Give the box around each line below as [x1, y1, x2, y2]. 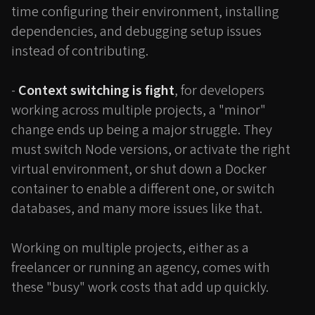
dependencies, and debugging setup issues [11, 22, 262, 41]
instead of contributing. [11, 41, 148, 61]
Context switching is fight [18, 81, 174, 101]
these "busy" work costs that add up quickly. [11, 278, 269, 297]
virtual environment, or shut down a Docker [11, 160, 266, 179]
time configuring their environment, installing [11, 2, 279, 22]
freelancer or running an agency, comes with [11, 258, 270, 278]
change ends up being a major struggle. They [11, 120, 272, 140]
